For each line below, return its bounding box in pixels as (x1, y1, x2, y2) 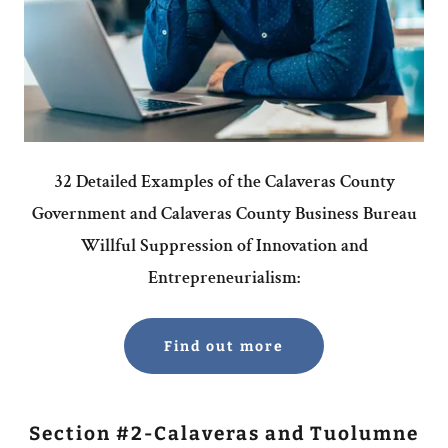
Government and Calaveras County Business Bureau (31, 202, 417, 226)
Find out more (164, 337, 284, 355)
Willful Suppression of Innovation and (80, 234, 368, 258)
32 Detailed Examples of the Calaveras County (53, 170, 395, 194)
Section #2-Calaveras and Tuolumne (29, 422, 419, 446)
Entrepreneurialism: (148, 266, 300, 290)
